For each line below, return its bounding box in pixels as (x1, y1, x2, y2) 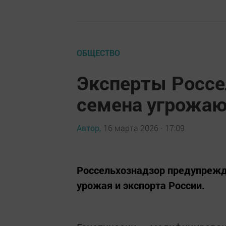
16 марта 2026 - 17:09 (103, 122, 185, 133)
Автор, (77, 122, 101, 133)
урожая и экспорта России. (77, 179, 205, 192)
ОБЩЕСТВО (77, 47, 120, 58)
